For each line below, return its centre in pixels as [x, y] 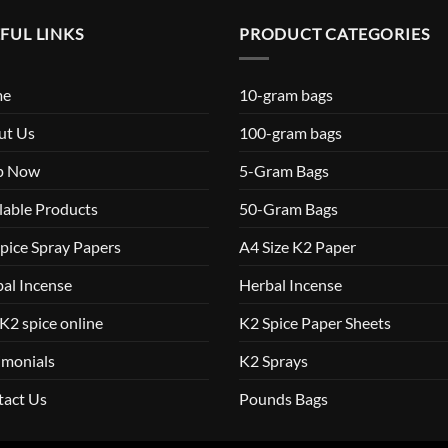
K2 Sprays [273, 360]
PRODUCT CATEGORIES [334, 33]
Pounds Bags [283, 398]
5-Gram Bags [284, 170]
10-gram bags [286, 94]
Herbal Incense [290, 284]
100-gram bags [290, 132]
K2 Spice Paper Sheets [315, 322]
